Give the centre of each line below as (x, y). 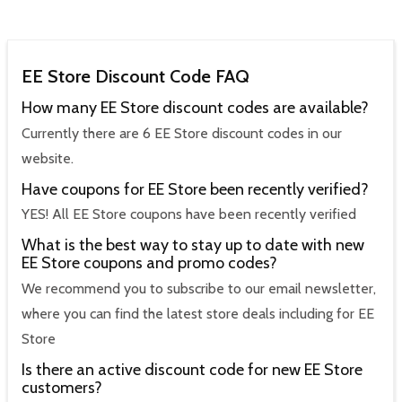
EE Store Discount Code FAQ (135, 77)
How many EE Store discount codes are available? (195, 108)
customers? (62, 387)
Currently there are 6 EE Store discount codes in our (182, 133)
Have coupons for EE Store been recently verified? (195, 189)
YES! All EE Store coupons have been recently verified (189, 214)
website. (48, 158)
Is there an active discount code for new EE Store (192, 369)
